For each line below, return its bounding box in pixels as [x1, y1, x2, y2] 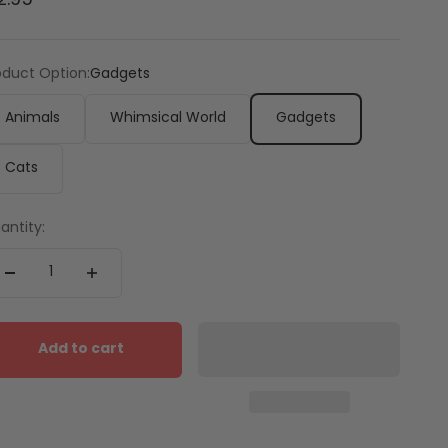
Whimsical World [110, 111, 226, 126]
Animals [5, 111, 60, 126]
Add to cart [38, 342, 124, 358]
